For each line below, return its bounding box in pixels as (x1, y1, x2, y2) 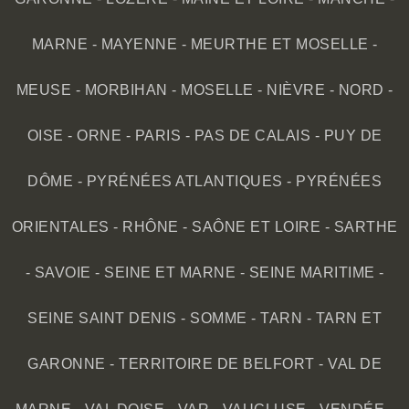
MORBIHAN (84, 82, 168, 99)
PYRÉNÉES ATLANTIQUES (86, 173, 283, 190)
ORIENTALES (11, 219, 110, 236)
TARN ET (315, 310, 382, 327)
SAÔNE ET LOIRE (192, 219, 320, 236)
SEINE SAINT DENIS (27, 310, 177, 327)
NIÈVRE (267, 82, 325, 99)
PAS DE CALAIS (194, 128, 310, 144)
